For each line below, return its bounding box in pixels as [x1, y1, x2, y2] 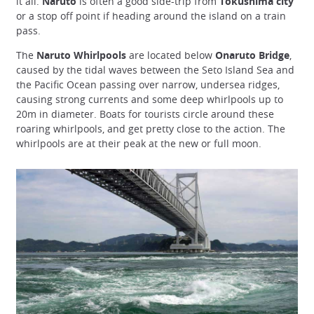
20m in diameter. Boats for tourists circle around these [16, 107, 274, 121]
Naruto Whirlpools [36, 48, 126, 62]
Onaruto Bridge [215, 48, 289, 62]
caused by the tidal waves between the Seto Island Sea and [16, 63, 294, 77]
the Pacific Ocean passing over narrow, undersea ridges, [16, 78, 280, 92]
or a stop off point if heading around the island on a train [16, 8, 286, 22]
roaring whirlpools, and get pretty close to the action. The [16, 122, 285, 136]
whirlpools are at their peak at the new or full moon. [16, 137, 261, 151]
